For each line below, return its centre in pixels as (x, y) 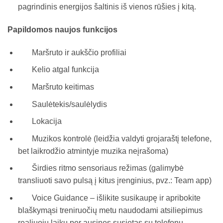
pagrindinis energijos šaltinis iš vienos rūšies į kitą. (107, 7)
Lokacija (40, 121)
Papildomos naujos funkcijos (62, 30)
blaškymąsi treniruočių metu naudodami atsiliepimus (110, 211)
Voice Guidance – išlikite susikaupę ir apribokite (109, 198)
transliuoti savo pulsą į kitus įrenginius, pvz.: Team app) (114, 181)
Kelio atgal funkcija (58, 70)
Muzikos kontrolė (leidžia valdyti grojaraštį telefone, (114, 138)
